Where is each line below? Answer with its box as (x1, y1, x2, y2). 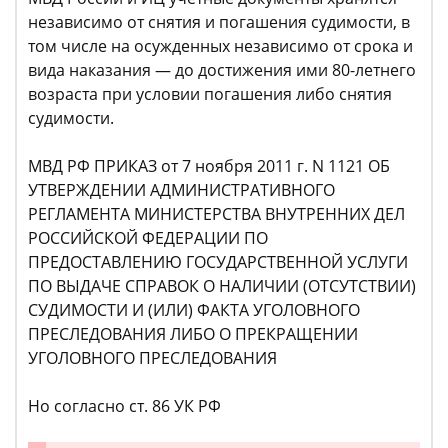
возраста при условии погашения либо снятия (28, 83, 392, 106)
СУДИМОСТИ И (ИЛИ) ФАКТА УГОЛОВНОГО (28, 299, 360, 322)
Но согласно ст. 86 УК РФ (28, 395, 221, 418)
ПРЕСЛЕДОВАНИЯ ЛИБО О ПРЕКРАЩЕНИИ (28, 323, 358, 346)
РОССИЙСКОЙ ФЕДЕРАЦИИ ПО (28, 227, 268, 250)
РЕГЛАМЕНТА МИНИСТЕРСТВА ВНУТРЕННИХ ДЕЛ (28, 203, 405, 226)
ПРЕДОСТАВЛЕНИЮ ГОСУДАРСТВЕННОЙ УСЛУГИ (28, 251, 408, 274)
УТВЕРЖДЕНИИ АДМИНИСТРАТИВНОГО (28, 179, 335, 202)
